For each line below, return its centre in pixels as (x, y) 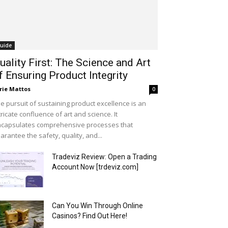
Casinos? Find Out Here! (90, 216)
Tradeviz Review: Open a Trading (104, 157)
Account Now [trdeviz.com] (95, 167)
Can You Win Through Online (97, 206)
